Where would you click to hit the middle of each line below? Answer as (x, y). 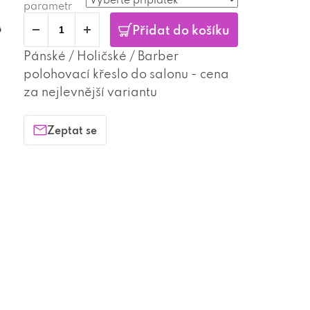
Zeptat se (72, 130)
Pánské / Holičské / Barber (101, 56)
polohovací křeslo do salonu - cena (126, 74)
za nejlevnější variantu (90, 92)
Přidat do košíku (181, 30)
